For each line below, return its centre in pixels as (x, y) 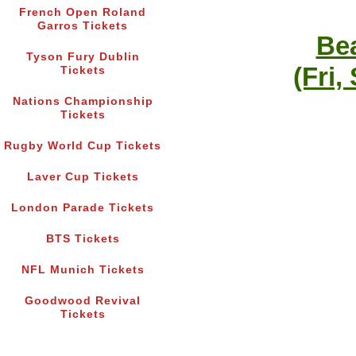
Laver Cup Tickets (83, 177)
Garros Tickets (83, 26)
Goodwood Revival (83, 301)
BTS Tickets (83, 239)
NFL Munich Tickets (83, 270)
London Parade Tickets (83, 208)
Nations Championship (83, 102)
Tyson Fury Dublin (83, 57)
